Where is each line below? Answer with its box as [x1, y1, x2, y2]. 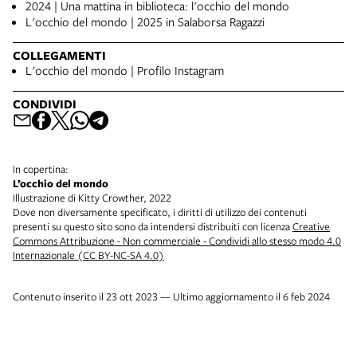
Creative [292, 219, 330, 234]
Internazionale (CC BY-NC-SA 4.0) [13, 248, 164, 263]
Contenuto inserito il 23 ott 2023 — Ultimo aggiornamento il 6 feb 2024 [13, 289, 330, 304]
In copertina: [13, 162, 69, 177]
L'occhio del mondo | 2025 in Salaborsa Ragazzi [25, 14, 265, 30]
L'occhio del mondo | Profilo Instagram [25, 62, 224, 79]
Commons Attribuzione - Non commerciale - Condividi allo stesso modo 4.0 [13, 233, 341, 249]
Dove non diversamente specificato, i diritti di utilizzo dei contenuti [13, 205, 307, 220]
